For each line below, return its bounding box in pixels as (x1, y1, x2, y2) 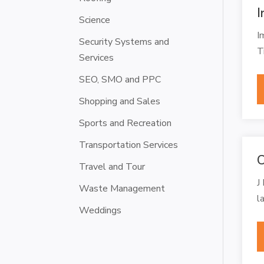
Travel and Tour (79, 160, 146, 173)
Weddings (79, 203, 122, 217)
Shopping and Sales (79, 94, 161, 108)
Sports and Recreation (79, 116, 172, 130)
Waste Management (79, 181, 166, 195)
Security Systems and (79, 35, 170, 48)
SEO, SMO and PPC (79, 72, 161, 86)
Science (79, 13, 111, 27)
